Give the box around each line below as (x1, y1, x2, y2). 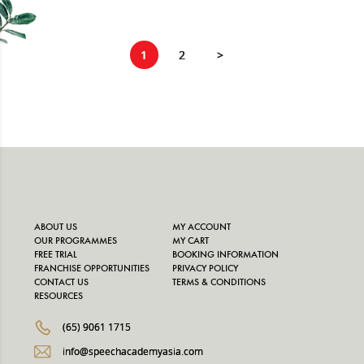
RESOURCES (34, 290, 84, 303)
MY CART (172, 235, 210, 248)
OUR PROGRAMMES (34, 235, 118, 248)
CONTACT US (34, 276, 89, 289)
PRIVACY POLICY (172, 262, 239, 275)
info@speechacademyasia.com (63, 344, 204, 359)
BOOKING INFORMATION (172, 249, 279, 262)
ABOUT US (34, 221, 78, 234)
